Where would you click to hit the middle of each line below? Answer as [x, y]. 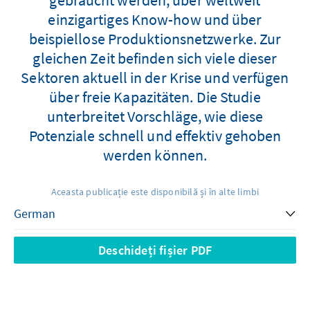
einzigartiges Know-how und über [155, 19]
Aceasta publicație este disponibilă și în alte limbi [155, 191]
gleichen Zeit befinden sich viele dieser [155, 58]
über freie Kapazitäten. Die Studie [155, 97]
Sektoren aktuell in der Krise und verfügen [155, 77]
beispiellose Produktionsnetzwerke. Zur [155, 38]
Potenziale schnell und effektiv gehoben [155, 135]
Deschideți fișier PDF [155, 250]
